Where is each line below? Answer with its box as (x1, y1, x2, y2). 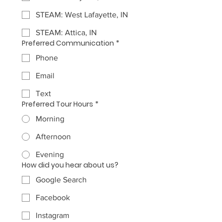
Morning (36, 114, 64, 123)
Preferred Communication (22, 38, 114, 48)
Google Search (36, 175, 87, 184)
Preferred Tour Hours (22, 99, 93, 109)
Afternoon (36, 132, 71, 141)
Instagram (36, 211, 69, 220)
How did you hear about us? (22, 160, 118, 170)
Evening (36, 150, 64, 159)
